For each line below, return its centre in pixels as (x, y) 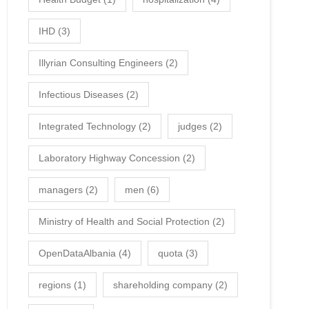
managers (61, 190)
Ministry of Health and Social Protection (124, 221)
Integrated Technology (87, 126)
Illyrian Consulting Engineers (101, 63)
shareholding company (163, 285)
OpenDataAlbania (77, 253)
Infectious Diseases (81, 94)
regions (55, 285)
